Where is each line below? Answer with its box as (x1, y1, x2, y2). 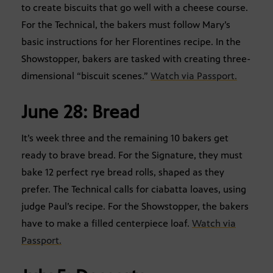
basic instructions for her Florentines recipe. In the (21, 36, 241, 48)
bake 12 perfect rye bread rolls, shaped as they (21, 166, 224, 179)
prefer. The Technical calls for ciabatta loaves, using (21, 183, 246, 196)
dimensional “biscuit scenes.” (21, 70, 151, 82)
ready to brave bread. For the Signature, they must (21, 149, 243, 161)
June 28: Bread (21, 101, 140, 124)
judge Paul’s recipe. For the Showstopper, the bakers (21, 200, 249, 213)
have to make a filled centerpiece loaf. (21, 218, 192, 230)
